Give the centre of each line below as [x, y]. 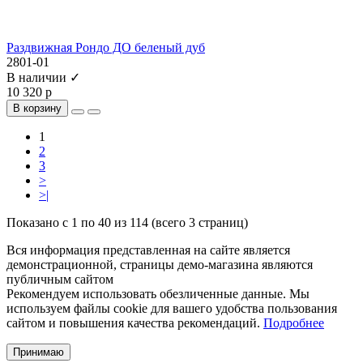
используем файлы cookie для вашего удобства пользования [172, 308]
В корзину [37, 108]
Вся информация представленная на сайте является [148, 250]
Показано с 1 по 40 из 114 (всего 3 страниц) [127, 222]
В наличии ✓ [43, 77]
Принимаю [38, 352]
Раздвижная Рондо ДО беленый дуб [106, 47]
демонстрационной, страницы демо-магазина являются [160, 264]
